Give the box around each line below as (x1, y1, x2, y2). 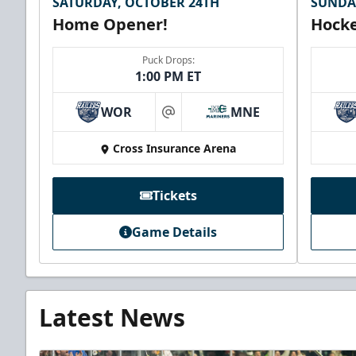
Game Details (132, 223, 217, 242)
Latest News (39, 301, 185, 335)
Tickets (152, 187, 197, 205)
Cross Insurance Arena (113, 141, 236, 157)
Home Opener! (52, 14, 168, 36)
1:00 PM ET (135, 68, 201, 86)
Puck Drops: (141, 53, 195, 68)
